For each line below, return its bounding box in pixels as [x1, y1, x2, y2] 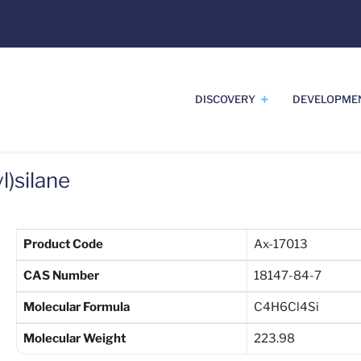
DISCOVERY [195, 93, 255, 106]
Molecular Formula [23, 300, 130, 314]
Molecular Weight [23, 331, 126, 346]
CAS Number [23, 268, 99, 283]
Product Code [23, 237, 103, 251]
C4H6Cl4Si [253, 300, 319, 314]
